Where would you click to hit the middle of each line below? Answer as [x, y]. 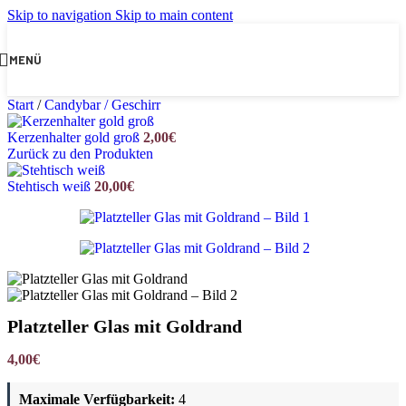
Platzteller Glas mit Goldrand [125, 327]
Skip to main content [174, 15]
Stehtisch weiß [51, 186]
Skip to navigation [61, 15]
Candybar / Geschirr [102, 105]
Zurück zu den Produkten [80, 154]
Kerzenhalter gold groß [75, 137]
